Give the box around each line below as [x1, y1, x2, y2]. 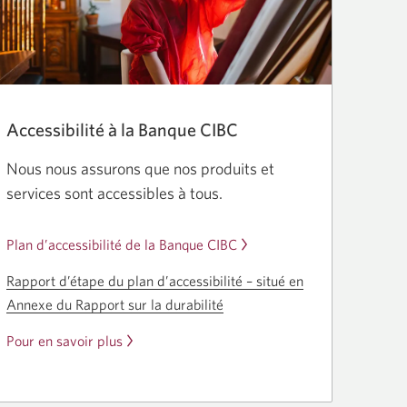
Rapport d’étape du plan [6, 272, 157, 289]
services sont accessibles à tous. [6, 183, 223, 203]
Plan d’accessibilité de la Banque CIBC [6, 235, 237, 253]
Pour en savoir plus [6, 332, 123, 349]
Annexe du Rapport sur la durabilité [6, 295, 223, 313]
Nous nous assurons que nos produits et [6, 158, 274, 178]
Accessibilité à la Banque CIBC [6, 118, 238, 140]
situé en [253, 272, 303, 289]
